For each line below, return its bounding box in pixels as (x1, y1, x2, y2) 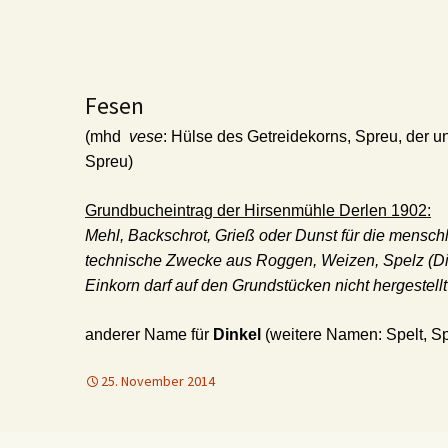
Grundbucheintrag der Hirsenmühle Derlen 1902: (85, 202, 431, 219)
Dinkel (213, 326, 261, 343)
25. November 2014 (101, 372, 215, 390)
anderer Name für (85, 326, 213, 343)
